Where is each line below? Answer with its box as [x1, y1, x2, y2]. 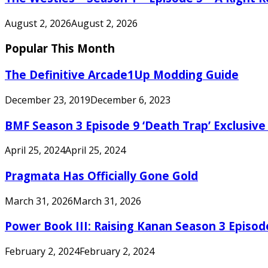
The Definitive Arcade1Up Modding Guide [5, 67, 239, 83]
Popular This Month [5, 41, 115, 56]
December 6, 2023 [90, 93, 170, 106]
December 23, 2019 [5, 93, 90, 106]
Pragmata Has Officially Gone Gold [5, 167, 198, 183]
